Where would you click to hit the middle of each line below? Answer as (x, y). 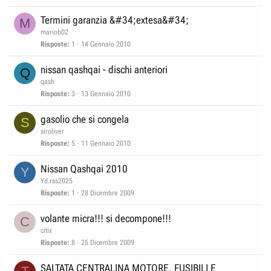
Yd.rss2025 (57, 181)
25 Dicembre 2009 (108, 243)
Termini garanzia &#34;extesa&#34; (115, 20)
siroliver (52, 131)
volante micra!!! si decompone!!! (106, 218)
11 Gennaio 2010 (106, 144)
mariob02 (54, 32)
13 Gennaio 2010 (106, 94)
